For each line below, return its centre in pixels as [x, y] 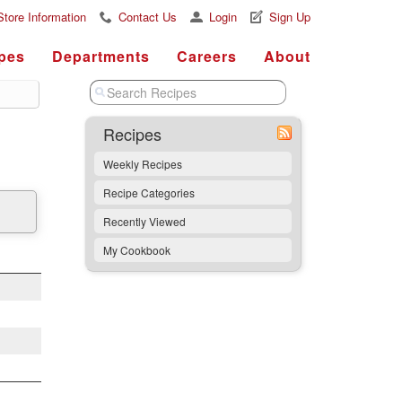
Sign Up [290, 17]
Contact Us [148, 17]
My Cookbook [136, 250]
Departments [101, 56]
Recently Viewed [144, 221]
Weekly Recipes [142, 164]
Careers [207, 56]
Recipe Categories [149, 192]
